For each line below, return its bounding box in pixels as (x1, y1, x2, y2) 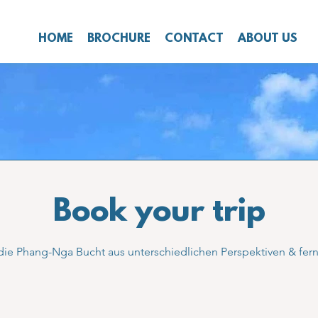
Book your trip (53, 195, 265, 231)
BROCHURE (87, 32, 150, 45)
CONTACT (165, 32, 224, 45)
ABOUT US (238, 32, 297, 45)
